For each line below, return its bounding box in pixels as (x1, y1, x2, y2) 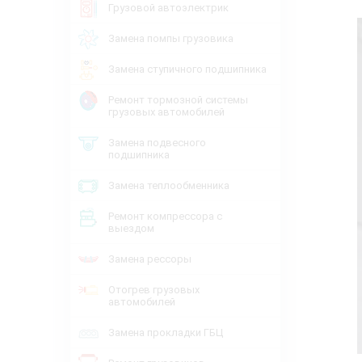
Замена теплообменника (108, 179, 229, 192)
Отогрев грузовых (108, 284, 200, 296)
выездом (108, 222, 154, 234)
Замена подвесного (108, 137, 206, 149)
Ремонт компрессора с (108, 210, 222, 222)
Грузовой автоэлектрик (108, 2, 229, 14)
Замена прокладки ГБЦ (108, 326, 223, 339)
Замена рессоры (108, 253, 192, 265)
